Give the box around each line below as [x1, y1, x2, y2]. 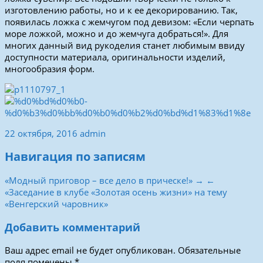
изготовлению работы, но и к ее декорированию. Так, [5, 4, 238, 16]
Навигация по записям [5, 149, 146, 165]
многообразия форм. [5, 62, 95, 75]
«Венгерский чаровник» [5, 197, 108, 210]
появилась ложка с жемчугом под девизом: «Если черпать [5, 15, 254, 28]
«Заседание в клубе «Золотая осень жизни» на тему [5, 186, 227, 198]
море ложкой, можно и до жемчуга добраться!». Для [5, 27, 228, 39]
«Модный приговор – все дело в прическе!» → [5, 174, 204, 186]
